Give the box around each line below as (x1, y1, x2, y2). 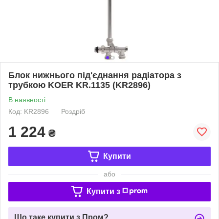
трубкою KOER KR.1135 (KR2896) (8, 80, 151, 90)
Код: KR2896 (8, 107, 49, 115)
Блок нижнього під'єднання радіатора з (8, 70, 181, 80)
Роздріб (61, 107, 85, 115)
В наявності (8, 95, 45, 104)
